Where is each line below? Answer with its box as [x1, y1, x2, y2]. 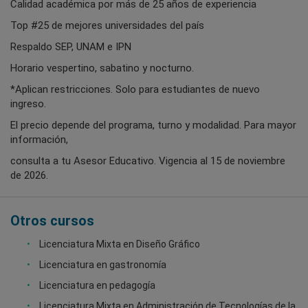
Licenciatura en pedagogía [39, 279, 155, 291]
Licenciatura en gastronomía [39, 258, 166, 270]
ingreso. [10, 97, 46, 110]
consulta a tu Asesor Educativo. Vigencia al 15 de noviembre [10, 154, 285, 167]
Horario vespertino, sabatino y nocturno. [10, 61, 194, 74]
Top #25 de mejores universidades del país [10, 19, 204, 32]
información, [10, 133, 68, 146]
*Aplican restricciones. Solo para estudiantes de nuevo [10, 82, 260, 96]
